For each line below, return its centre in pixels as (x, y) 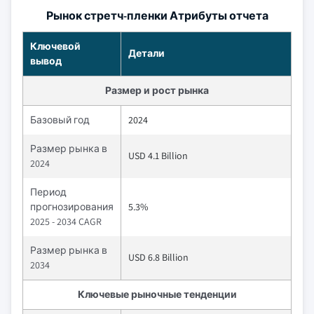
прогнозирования (72, 207)
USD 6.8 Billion (158, 257)
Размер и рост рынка (157, 90)
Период (48, 192)
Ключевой (55, 46)
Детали (146, 53)
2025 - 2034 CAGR (66, 221)
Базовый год (60, 120)
